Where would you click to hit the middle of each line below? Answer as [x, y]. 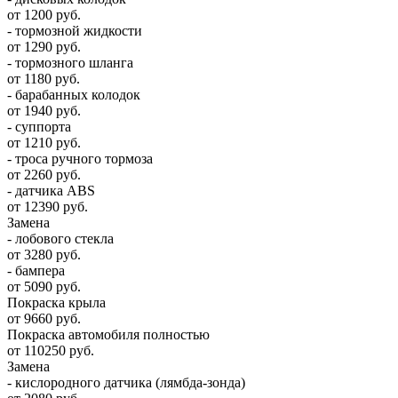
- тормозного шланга [70, 62]
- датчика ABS [51, 190]
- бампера [36, 270]
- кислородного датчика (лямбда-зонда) [126, 382]
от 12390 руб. [48, 206]
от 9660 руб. [44, 318]
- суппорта [39, 126]
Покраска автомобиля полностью [108, 334]
